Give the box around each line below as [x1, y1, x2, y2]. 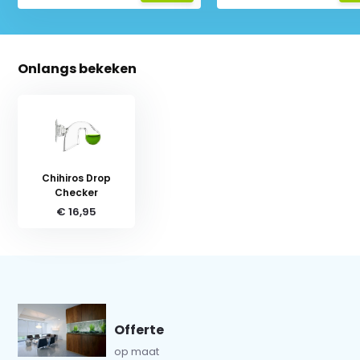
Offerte [114, 320, 165, 339]
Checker [55, 185, 99, 199]
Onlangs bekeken [18, 59, 137, 78]
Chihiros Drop [42, 170, 112, 185]
